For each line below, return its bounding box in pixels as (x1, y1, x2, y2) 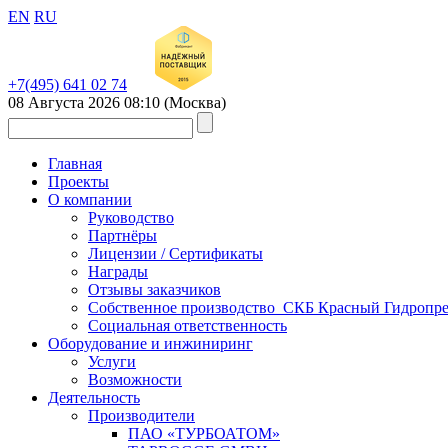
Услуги (88, 353, 136, 370)
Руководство (88, 209, 174, 226)
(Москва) (164, 94, 226, 111)
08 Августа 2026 (8, 94, 120, 111)
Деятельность (48, 389, 140, 406)
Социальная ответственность (88, 317, 287, 334)
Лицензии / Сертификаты (88, 245, 263, 262)
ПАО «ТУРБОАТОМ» (128, 425, 280, 442)
